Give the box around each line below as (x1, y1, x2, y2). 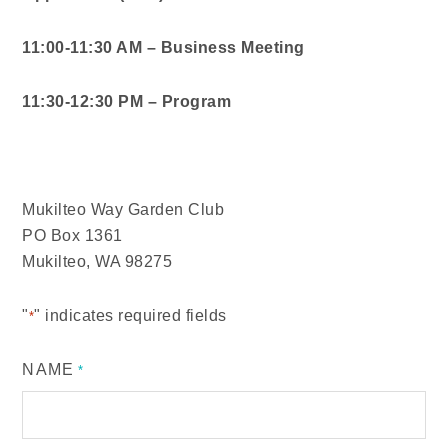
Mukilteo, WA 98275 (22, 253, 173, 270)
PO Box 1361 (22, 227, 123, 244)
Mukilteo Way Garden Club (22, 201, 225, 218)
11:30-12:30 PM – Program (22, 93, 232, 110)
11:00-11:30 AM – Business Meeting (22, 39, 305, 56)
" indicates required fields (34, 307, 227, 324)
